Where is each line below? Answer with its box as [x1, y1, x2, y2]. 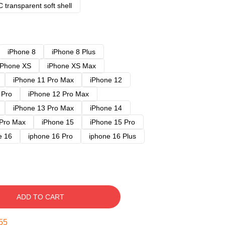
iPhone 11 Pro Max [13, 76, 74, 84]
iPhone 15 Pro [90, 118, 135, 126]
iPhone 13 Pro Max [13, 104, 74, 112]
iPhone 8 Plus [52, 48, 95, 56]
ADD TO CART [16, 193, 64, 201]
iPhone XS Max [47, 62, 96, 70]
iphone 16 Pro [28, 132, 73, 140]
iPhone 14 [90, 104, 122, 112]
